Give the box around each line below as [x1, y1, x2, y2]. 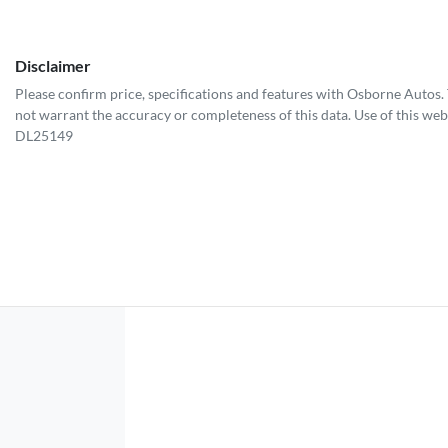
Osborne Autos [347, 85, 441, 103]
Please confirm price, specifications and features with [15, 85, 347, 103]
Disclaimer [15, 56, 91, 76]
